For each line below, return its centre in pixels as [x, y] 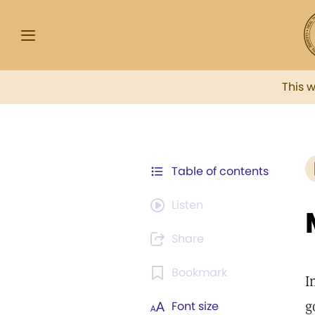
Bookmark [199, 272]
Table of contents [220, 171]
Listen [187, 205]
